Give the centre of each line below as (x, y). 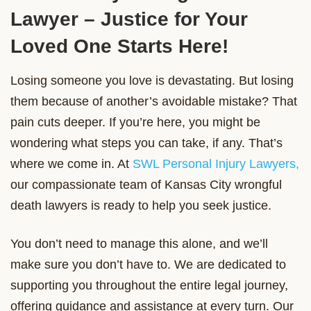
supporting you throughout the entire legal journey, (149, 285)
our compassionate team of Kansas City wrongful (146, 184)
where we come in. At (72, 163)
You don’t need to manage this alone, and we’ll (139, 243)
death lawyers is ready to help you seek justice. (143, 205)
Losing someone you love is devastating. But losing (152, 80)
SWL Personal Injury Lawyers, (216, 163)
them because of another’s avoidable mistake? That (154, 101)
